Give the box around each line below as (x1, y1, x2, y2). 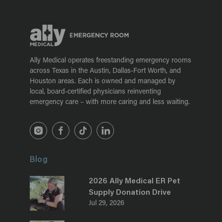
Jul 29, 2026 (89, 200, 125, 207)
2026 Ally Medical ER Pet (89, 177, 181, 185)
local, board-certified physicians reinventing (30, 89, 161, 96)
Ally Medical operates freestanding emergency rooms (30, 57, 191, 64)
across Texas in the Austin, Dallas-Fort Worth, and (30, 68, 181, 75)
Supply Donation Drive (89, 189, 171, 197)
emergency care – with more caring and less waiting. (30, 99, 190, 106)
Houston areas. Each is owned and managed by (30, 78, 175, 85)
